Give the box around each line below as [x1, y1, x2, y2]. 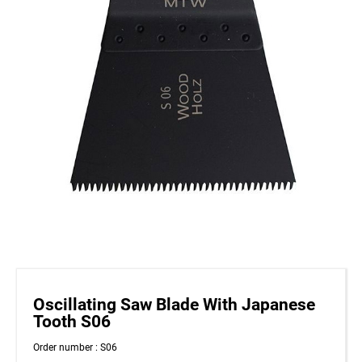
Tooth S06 [33, 312, 111, 332]
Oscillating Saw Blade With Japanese [33, 295, 315, 315]
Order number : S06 [33, 342, 117, 354]
